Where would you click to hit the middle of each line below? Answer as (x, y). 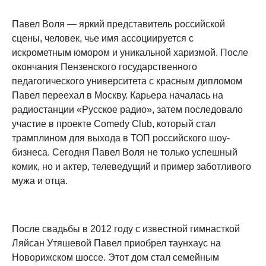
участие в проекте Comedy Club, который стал (114, 123)
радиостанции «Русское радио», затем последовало (127, 109)
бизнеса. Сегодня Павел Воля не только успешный (125, 152)
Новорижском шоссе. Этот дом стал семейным (115, 257)
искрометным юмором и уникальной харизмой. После (130, 52)
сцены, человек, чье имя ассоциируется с (103, 38)
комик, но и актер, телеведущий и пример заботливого (132, 166)
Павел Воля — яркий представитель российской (118, 24)
